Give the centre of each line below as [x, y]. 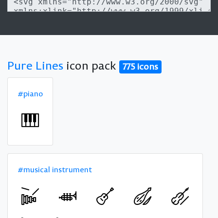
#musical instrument [55, 169]
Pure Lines [35, 65]
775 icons [141, 66]
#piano [30, 93]
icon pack [91, 65]
